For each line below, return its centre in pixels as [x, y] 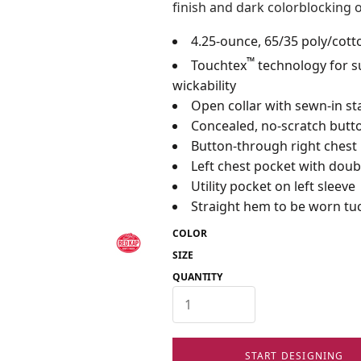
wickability [204, 86]
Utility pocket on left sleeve [273, 187]
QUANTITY [198, 277]
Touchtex [219, 66]
